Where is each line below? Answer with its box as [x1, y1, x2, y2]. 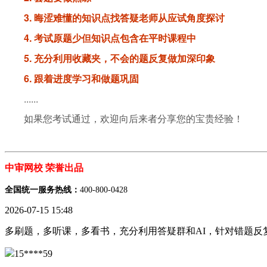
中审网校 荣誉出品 [5, 163, 83, 173]
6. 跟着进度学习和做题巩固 [24, 72, 139, 85]
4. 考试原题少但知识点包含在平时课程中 [24, 31, 196, 45]
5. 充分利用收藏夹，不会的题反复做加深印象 [24, 51, 215, 65]
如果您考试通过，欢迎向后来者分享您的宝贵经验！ [24, 111, 243, 125]
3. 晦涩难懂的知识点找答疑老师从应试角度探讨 [24, 11, 225, 24]
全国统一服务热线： [5, 185, 80, 194]
